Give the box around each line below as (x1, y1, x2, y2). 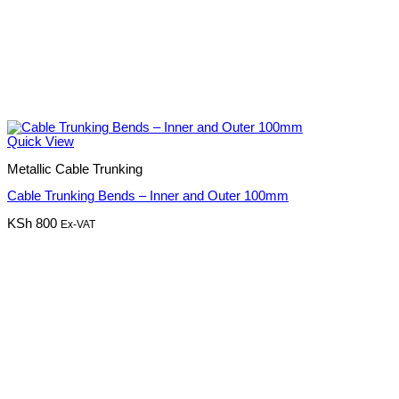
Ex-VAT (61, 217, 95, 231)
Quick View (7, 134, 74, 150)
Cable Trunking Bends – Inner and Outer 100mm (7, 189, 289, 204)
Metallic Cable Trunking (7, 161, 142, 176)
